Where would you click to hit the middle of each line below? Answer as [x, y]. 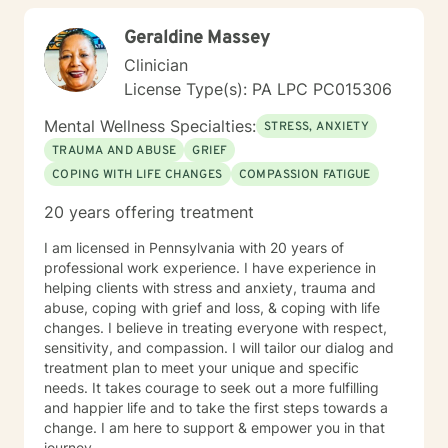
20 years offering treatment [149, 212]
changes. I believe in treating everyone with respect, [215, 327]
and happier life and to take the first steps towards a [216, 407]
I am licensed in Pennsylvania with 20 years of [194, 247]
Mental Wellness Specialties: [150, 126]
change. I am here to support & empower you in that [214, 427]
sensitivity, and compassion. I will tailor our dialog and [219, 347]
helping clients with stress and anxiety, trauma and [210, 287]
